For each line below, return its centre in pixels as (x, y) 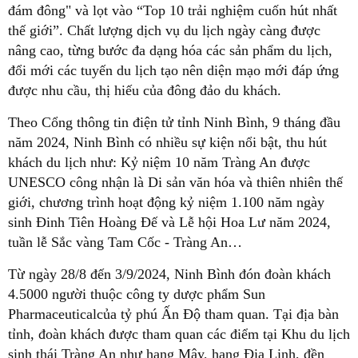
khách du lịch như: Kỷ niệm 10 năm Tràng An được (159, 162)
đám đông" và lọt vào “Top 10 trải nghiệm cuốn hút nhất (173, 10)
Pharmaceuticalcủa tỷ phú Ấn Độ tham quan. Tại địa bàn (173, 314)
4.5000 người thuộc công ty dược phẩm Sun (137, 294)
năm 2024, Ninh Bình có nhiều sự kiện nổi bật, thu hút (167, 142)
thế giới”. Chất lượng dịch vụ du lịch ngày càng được (164, 30)
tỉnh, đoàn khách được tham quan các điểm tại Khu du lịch (179, 334)
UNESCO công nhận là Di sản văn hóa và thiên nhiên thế (175, 182)
